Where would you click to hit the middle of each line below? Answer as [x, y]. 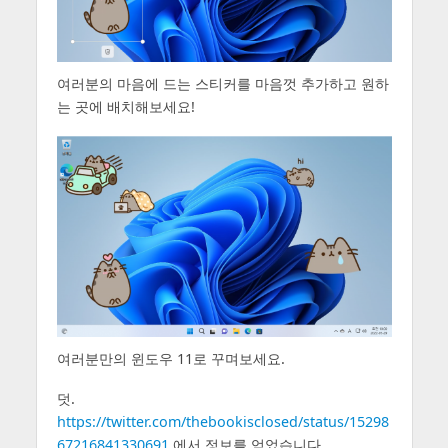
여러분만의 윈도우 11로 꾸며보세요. [170, 358]
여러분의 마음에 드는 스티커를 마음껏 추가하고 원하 [222, 83]
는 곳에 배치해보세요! [125, 106]
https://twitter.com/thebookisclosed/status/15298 [222, 422]
